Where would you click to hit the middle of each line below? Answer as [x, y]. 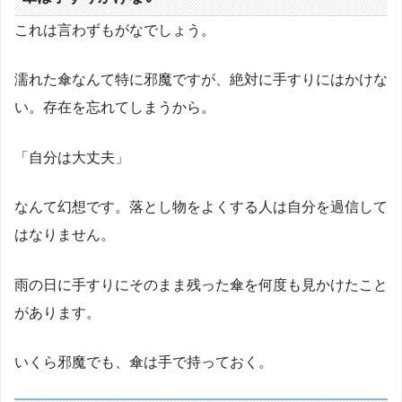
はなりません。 [65, 235]
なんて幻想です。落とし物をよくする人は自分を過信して [201, 207]
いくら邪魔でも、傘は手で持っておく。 [144, 362]
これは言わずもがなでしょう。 [115, 30]
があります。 [57, 312]
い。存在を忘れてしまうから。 [115, 107]
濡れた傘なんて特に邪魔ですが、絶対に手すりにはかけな [201, 79]
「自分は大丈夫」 [72, 157]
